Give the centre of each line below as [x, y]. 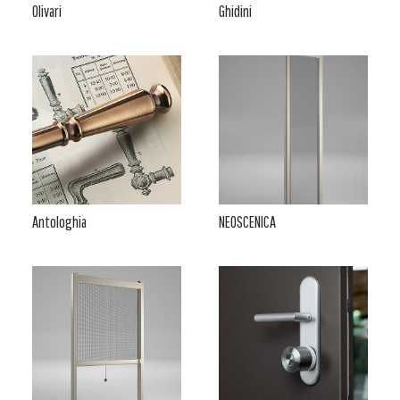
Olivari [46, 12]
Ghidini [235, 12]
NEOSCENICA [247, 222]
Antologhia [59, 222]
